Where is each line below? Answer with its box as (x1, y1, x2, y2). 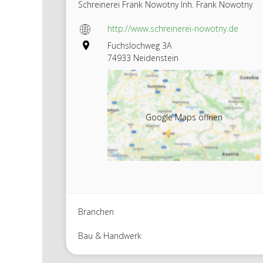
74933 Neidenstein (107, 52, 178, 63)
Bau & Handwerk (78, 230, 141, 241)
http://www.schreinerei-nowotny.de (107, 23, 238, 34)
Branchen (78, 205, 114, 217)
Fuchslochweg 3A (107, 40, 171, 51)
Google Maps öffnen (146, 111, 223, 123)
